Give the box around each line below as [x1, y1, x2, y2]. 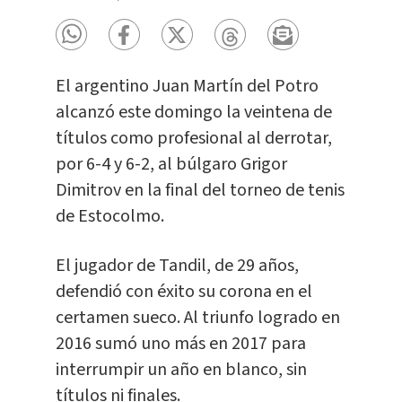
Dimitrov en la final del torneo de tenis [55, 178, 345, 204]
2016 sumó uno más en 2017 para [55, 331, 306, 357]
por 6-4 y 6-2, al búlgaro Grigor [55, 152, 287, 178]
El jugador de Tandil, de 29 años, [55, 253, 299, 279]
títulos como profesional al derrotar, [55, 126, 332, 152]
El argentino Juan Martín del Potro [55, 74, 319, 100]
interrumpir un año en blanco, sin [55, 357, 307, 383]
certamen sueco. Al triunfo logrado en [55, 305, 340, 331]
